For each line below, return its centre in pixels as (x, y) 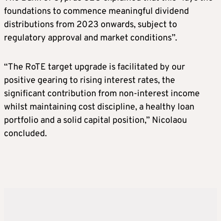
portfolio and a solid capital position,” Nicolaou (95, 121)
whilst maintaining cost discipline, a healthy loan (99, 108)
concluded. (25, 134)
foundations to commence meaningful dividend (96, 12)
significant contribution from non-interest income (102, 94)
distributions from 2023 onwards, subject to (91, 25)
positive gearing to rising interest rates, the (90, 81)
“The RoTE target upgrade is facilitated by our (94, 68)
